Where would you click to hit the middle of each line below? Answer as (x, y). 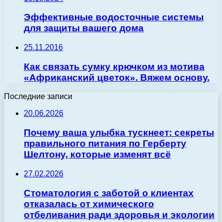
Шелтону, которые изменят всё (97, 155)
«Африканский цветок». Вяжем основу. (117, 77)
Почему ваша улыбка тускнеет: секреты (119, 133)
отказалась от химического (89, 204)
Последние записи (38, 97)
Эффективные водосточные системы (114, 17)
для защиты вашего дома (84, 28)
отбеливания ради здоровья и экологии (119, 215)
